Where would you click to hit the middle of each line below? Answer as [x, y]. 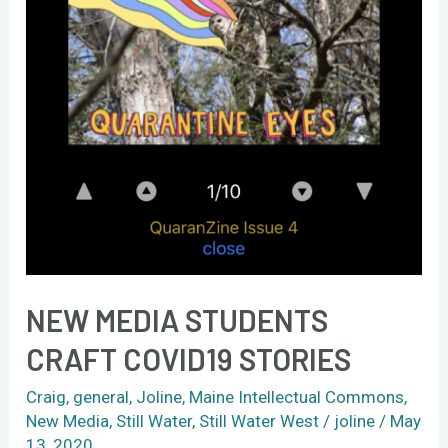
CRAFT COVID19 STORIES [189, 358]
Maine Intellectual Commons [297, 396]
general [101, 396]
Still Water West [259, 420]
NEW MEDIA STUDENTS [177, 319]
